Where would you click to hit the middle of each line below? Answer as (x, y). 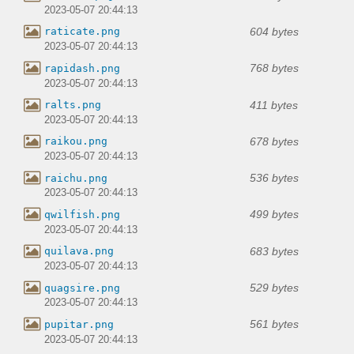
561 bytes (274, 324)
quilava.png (79, 251)
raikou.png (76, 141)
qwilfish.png (82, 214)
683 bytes (274, 251)
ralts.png (73, 105)
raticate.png (82, 32)
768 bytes (274, 68)
